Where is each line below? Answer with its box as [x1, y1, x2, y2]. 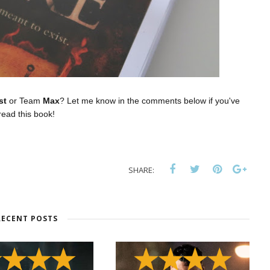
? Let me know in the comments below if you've [60, 96, 240, 106]
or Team [9, 96, 40, 106]
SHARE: [128, 165, 154, 176]
